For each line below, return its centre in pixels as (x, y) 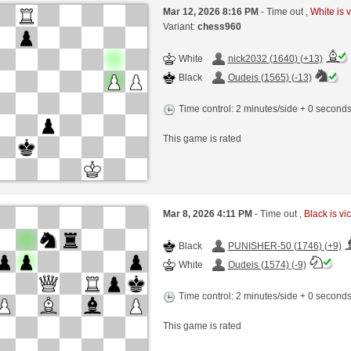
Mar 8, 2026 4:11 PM (208, 214)
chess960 (219, 26)
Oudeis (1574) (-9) (267, 265)
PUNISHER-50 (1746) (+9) (284, 246)
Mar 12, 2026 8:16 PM (212, 11)
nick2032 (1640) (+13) (275, 58)
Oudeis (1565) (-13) (270, 77)
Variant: (180, 26)
